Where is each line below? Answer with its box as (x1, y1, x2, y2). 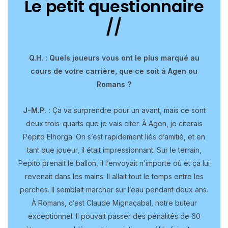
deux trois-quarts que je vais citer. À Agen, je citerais (25, 119, 203, 128)
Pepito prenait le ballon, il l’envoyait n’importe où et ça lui (18, 158, 210, 167)
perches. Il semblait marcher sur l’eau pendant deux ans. (20, 185, 208, 194)
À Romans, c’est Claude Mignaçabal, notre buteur (31, 198, 197, 207)
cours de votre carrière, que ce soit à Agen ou (31, 66, 197, 75)
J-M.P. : (22, 105, 52, 115)
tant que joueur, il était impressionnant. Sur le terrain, (26, 145, 202, 154)
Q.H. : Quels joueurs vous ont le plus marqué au (28, 53, 199, 62)
